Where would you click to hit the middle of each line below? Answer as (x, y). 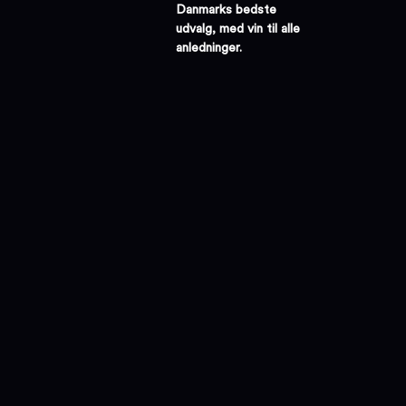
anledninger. (209, 48)
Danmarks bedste (226, 10)
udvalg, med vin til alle (238, 29)
